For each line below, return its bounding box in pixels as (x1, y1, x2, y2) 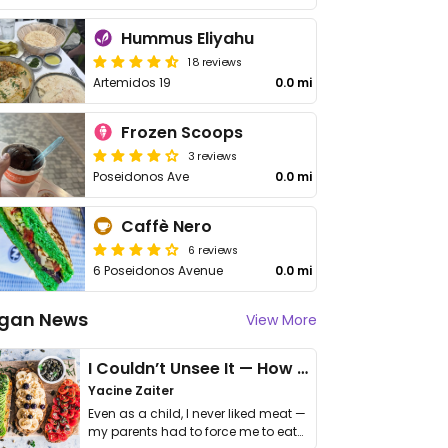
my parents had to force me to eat (88, 423, 297, 440)
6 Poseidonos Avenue (93, 262, 224, 279)
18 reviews (188, 53, 243, 69)
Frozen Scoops (121, 121, 244, 144)
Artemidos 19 (93, 74, 172, 91)
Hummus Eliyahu (121, 27, 255, 50)
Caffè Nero (121, 215, 213, 238)
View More (246, 310, 317, 330)
